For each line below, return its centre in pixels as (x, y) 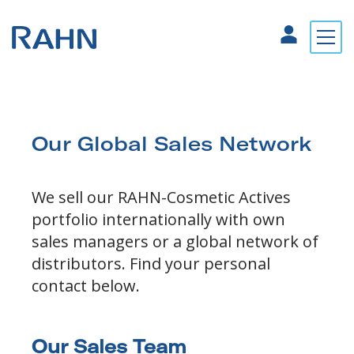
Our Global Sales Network (172, 144)
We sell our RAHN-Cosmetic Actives (161, 198)
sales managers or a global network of (175, 242)
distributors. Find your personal (151, 264)
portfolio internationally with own (158, 220)
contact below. (88, 286)
